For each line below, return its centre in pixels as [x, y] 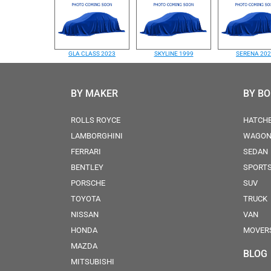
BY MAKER [94, 93]
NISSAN [85, 214]
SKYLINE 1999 [174, 54]
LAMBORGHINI [97, 136]
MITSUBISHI [93, 262]
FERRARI [86, 152]
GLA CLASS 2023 [92, 54]
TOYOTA [86, 199]
